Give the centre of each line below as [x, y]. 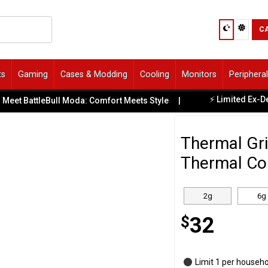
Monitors [199, 74]
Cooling [155, 74]
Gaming [33, 74]
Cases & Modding [94, 74]
